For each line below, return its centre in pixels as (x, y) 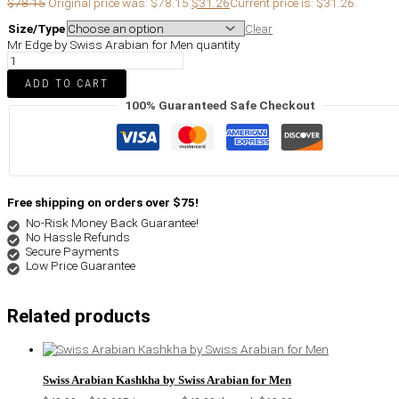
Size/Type (37, 29)
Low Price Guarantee (80, 265)
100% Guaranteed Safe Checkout (220, 106)
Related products (79, 317)
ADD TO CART (67, 84)
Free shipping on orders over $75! (103, 202)
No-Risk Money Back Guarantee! (112, 222)
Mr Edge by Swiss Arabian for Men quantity (124, 45)
